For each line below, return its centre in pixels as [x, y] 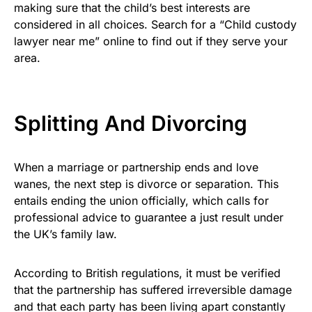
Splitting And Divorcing [133, 124]
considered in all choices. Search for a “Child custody [155, 25]
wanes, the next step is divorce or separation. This [146, 184]
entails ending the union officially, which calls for [141, 201]
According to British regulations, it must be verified [147, 273]
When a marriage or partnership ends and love [136, 167]
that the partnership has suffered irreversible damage [153, 290]
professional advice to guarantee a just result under [149, 218]
